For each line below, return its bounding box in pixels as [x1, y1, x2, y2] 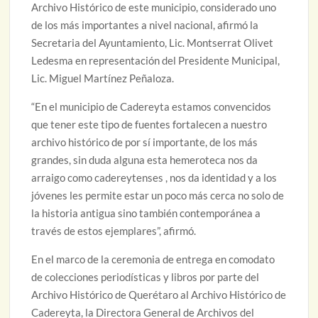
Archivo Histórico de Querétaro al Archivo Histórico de [31, 288, 287, 302]
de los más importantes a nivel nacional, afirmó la [31, 18, 259, 32]
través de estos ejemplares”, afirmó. [31, 224, 197, 238]
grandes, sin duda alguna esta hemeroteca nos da [31, 153, 258, 167]
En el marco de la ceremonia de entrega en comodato [31, 253, 275, 266]
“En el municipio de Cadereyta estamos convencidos [31, 100, 272, 114]
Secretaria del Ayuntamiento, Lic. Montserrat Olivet [31, 36, 274, 50]
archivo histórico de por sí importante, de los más [31, 136, 258, 149]
